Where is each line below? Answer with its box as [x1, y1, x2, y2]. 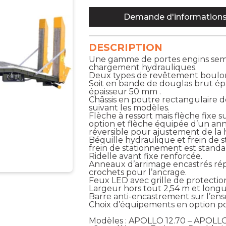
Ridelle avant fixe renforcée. [89, 151, 203, 161]
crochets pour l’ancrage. [89, 167, 187, 177]
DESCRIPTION [89, 41, 163, 53]
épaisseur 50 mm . [89, 86, 161, 96]
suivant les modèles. [89, 102, 170, 112]
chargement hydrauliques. [89, 62, 197, 72]
